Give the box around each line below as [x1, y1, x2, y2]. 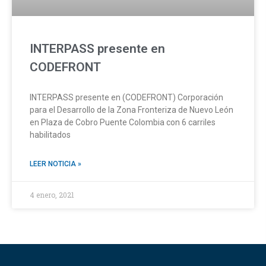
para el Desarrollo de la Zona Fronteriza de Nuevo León [30, 104, 233, 115]
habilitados [30, 129, 71, 140]
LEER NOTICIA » [30, 159, 81, 168]
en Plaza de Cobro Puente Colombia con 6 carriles [30, 117, 216, 127]
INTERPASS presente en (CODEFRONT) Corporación [30, 92, 223, 102]
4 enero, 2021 [30, 189, 74, 199]
